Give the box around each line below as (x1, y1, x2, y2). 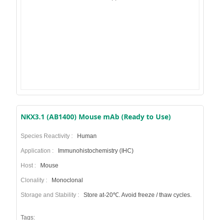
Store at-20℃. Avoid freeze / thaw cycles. (82, 192, 192, 198)
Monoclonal (50, 177, 83, 184)
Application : (20, 147, 56, 154)
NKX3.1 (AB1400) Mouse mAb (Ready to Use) (20, 112, 171, 121)
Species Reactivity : (20, 133, 76, 139)
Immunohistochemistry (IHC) (56, 147, 134, 154)
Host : (20, 162, 39, 169)
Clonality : (20, 177, 50, 184)
